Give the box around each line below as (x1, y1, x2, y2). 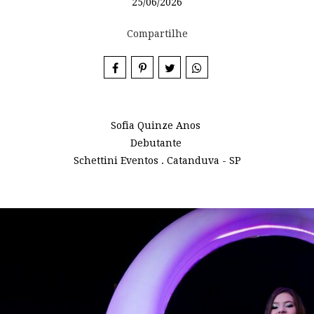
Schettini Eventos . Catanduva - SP (73, 155, 241, 166)
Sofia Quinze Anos (111, 120, 203, 131)
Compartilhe (126, 28, 188, 39)
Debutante (130, 137, 184, 149)
